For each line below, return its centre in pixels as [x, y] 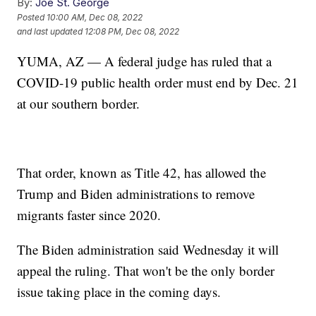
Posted [32, 18]
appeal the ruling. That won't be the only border [146, 270]
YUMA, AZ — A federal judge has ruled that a [145, 61]
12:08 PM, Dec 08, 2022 [132, 32]
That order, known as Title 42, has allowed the [142, 172]
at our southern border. [79, 103]
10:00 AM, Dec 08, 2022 [95, 18]
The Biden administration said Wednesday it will [148, 249]
